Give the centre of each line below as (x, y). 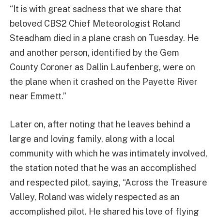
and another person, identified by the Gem (94, 53)
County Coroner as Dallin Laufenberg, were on (102, 67)
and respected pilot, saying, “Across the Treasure (108, 183)
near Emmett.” (38, 96)
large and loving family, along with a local (92, 139)
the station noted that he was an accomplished (103, 168)
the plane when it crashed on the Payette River (104, 82)
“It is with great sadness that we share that (96, 9)
